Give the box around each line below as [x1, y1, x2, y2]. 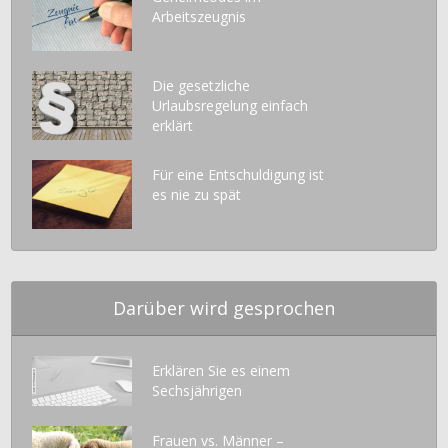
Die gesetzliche [152, 76, 251, 96]
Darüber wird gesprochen [113, 295, 335, 320]
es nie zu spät [152, 184, 242, 204]
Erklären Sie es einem [152, 360, 291, 380]
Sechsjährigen [152, 380, 243, 400]
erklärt [152, 116, 194, 136]
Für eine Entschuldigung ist [152, 164, 325, 184]
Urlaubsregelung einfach [152, 96, 309, 116]
